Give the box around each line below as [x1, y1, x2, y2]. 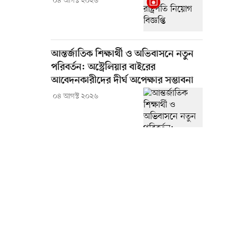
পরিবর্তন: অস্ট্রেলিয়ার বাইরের [51, 62, 156, 74]
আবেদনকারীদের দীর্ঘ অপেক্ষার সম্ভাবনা [51, 75, 194, 87]
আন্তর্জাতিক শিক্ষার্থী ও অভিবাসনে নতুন [51, 49, 194, 61]
